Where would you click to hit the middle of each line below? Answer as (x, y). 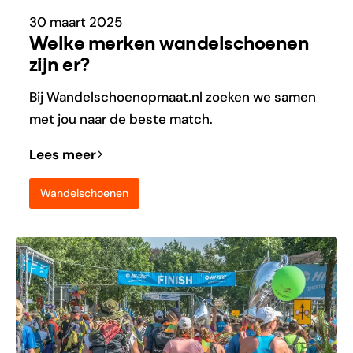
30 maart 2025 (75, 22)
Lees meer (62, 154)
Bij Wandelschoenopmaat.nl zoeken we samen (172, 97)
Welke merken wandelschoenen (169, 44)
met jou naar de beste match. (121, 119)
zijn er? (59, 65)
